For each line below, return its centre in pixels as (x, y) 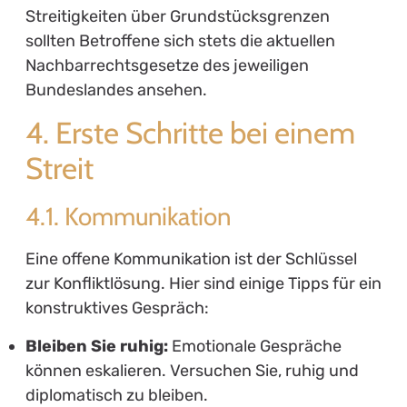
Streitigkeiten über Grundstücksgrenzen (177, 16)
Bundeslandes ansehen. (116, 89)
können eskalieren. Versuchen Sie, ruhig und (192, 370)
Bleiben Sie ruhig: (96, 346)
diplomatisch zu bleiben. (116, 395)
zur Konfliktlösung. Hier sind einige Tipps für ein (203, 284)
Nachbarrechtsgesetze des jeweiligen (167, 65)
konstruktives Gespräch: (117, 308)
